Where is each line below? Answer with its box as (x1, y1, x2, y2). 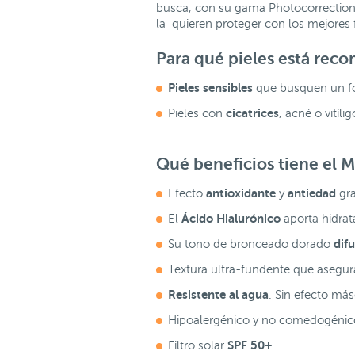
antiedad (288, 186, 339, 200)
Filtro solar (168, 339, 227, 352)
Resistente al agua (168, 288, 269, 301)
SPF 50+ (227, 338, 273, 352)
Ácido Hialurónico (181, 212, 281, 225)
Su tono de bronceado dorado (168, 238, 334, 250)
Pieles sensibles (168, 81, 253, 94)
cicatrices (226, 106, 279, 120)
